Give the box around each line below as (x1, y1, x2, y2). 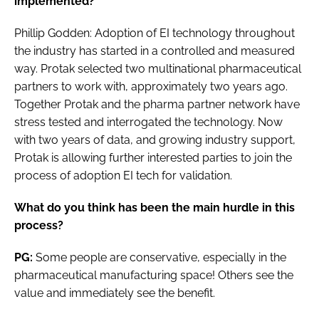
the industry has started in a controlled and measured (14, 43, 295, 58)
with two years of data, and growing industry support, (14, 132, 296, 147)
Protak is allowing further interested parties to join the (14, 150, 292, 164)
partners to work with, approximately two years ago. (14, 79, 288, 93)
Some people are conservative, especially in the (33, 250, 286, 264)
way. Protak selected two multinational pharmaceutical (14, 61, 301, 75)
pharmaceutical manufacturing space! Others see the (14, 268, 293, 282)
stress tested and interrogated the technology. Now (14, 115, 283, 129)
